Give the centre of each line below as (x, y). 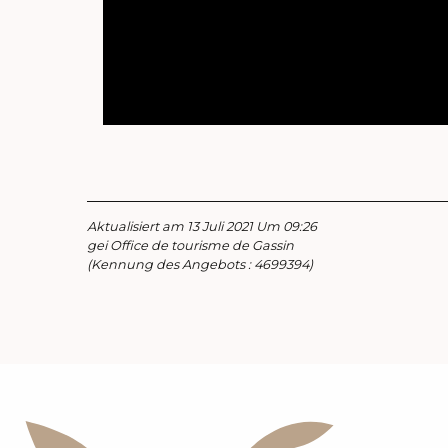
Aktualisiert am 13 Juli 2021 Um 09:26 (202, 226)
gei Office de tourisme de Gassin (190, 245)
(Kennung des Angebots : (170, 264)
